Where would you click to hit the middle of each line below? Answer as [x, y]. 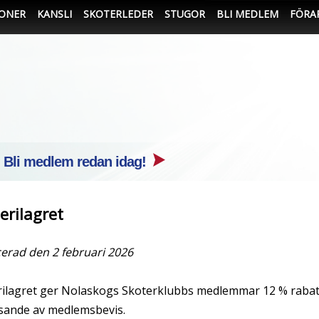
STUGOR [185, 14]
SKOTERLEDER [118, 14]
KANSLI [54, 14]
